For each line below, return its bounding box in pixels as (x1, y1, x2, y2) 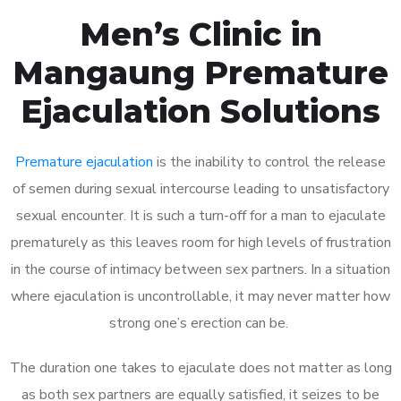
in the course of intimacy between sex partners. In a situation (11, 259, 390, 279)
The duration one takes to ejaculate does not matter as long (9, 357, 392, 378)
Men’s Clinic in (79, 13, 322, 54)
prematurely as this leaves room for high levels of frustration (10, 232, 391, 252)
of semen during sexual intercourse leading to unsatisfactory (12, 178, 389, 199)
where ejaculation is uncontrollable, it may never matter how (11, 286, 390, 306)
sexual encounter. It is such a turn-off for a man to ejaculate (15, 205, 386, 226)
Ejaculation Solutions (21, 90, 380, 131)
